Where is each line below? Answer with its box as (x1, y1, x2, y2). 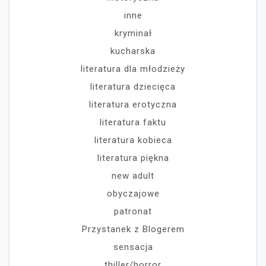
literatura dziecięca (90, 81, 176, 93)
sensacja (113, 242, 153, 253)
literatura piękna (97, 153, 169, 164)
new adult (112, 170, 154, 182)
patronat (114, 206, 152, 217)
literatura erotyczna (89, 99, 177, 110)
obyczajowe (106, 188, 160, 199)
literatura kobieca (94, 135, 172, 146)
